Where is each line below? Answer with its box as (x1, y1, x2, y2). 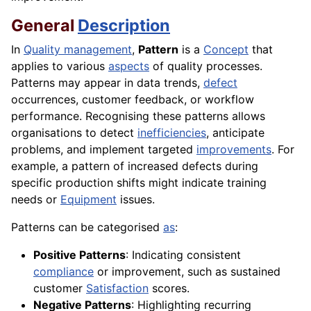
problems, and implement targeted (11, 142, 196, 157)
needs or (11, 192, 60, 207)
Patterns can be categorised (11, 220, 163, 235)
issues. (117, 192, 155, 207)
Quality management (24, 42, 132, 57)
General (11, 15, 78, 36)
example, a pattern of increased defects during (11, 159, 258, 174)
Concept (203, 42, 249, 57)
